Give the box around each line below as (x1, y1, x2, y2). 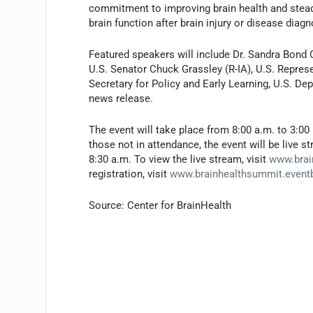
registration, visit (89, 168, 170, 181)
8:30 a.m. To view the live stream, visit (89, 153, 270, 166)
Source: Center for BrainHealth (89, 199, 232, 212)
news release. (89, 92, 154, 105)
